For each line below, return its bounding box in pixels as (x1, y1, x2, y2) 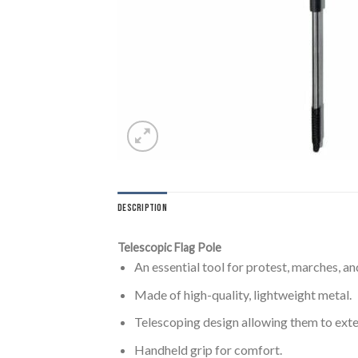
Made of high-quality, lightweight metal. (133, 286, 352, 302)
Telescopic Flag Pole (117, 241, 221, 254)
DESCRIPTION (117, 201, 167, 214)
